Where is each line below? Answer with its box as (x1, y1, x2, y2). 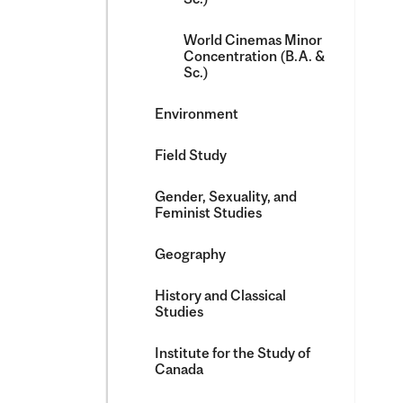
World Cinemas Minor (184, 31, 322, 48)
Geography (155, 246, 226, 262)
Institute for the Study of (155, 345, 310, 361)
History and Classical (155, 287, 286, 303)
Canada (155, 361, 203, 377)
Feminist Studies (155, 204, 262, 220)
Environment (155, 105, 238, 121)
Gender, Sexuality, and (155, 188, 297, 204)
